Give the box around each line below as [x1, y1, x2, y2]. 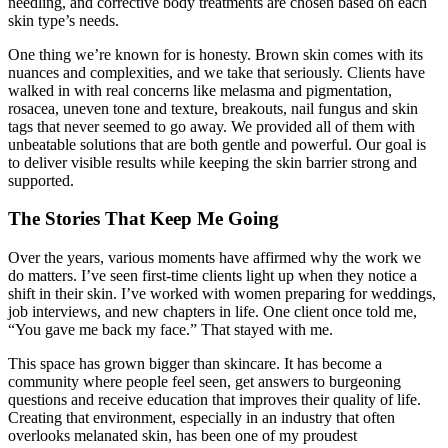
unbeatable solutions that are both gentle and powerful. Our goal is [8, 135, 426, 153]
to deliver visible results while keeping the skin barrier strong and [8, 153, 417, 171]
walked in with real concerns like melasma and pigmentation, [8, 81, 392, 99]
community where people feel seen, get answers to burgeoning [8, 373, 401, 391]
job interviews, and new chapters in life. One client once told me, [8, 303, 417, 321]
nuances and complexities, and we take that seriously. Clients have [8, 63, 425, 81]
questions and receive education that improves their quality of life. [8, 391, 421, 409]
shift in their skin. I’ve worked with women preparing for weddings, [8, 285, 436, 303]
